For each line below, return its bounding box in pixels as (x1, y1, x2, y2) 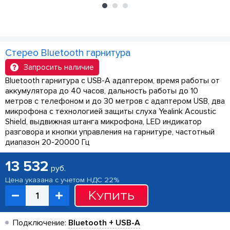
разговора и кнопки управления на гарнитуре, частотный (5, 127, 215, 138)
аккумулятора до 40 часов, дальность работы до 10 (5, 86, 198, 97)
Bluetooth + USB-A (68, 218, 140, 228)
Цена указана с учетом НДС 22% (5, 176, 119, 185)
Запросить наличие (24, 62, 94, 73)
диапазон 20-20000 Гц (5, 137, 90, 148)
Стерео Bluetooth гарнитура (5, 47, 130, 60)
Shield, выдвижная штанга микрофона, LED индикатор (5, 117, 202, 127)
